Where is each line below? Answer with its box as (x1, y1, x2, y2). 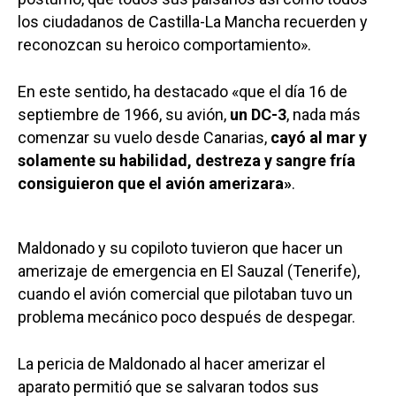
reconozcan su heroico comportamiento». (18, 35, 311, 55)
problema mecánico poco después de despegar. (18, 308, 355, 327)
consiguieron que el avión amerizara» (18, 174, 292, 194)
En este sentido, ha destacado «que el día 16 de (18, 82, 347, 102)
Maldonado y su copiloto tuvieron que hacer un (18, 239, 343, 258)
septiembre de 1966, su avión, (18, 105, 226, 125)
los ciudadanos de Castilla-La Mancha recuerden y (18, 12, 368, 32)
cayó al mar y (270, 128, 367, 148)
